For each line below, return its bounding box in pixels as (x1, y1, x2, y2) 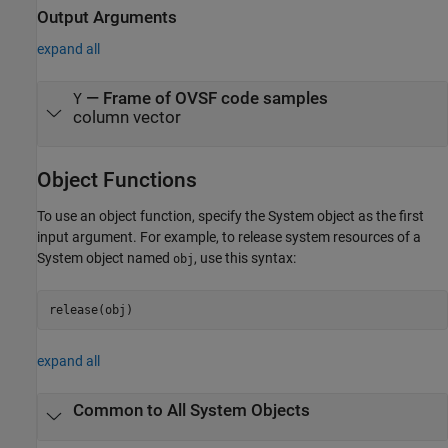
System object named (37, 250, 173, 267)
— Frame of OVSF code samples (81, 88, 328, 108)
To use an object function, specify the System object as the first (37, 208, 424, 225)
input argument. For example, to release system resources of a (37, 229, 421, 246)
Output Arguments (37, 8, 177, 28)
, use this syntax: (194, 250, 296, 267)
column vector (72, 107, 181, 127)
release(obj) (48, 302, 133, 317)
